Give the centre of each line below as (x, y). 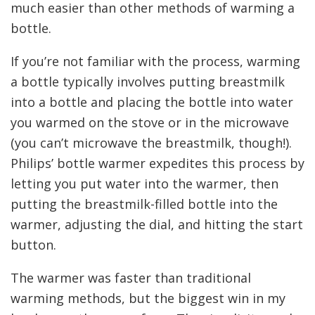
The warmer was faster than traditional (131, 278)
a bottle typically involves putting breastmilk (148, 82)
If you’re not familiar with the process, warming (155, 62)
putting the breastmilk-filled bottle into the (144, 204)
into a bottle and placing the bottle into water (152, 102)
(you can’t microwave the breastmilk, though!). (151, 143)
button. (33, 245)
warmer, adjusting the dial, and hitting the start (157, 225)
